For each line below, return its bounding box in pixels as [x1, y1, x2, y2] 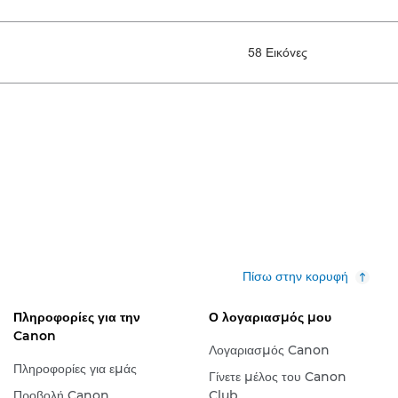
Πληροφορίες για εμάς [12, 361, 137, 377]
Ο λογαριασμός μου [208, 309, 331, 325]
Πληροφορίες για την [12, 309, 140, 325]
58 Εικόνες [248, 44, 307, 61]
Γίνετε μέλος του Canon [208, 369, 346, 385]
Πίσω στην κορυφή [243, 268, 348, 284]
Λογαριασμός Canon [208, 342, 330, 358]
